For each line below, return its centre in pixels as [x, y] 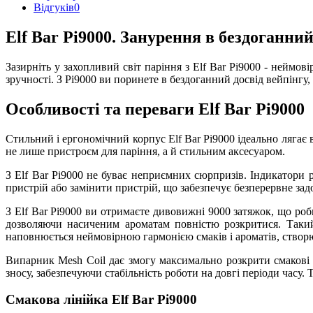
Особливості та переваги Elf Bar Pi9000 [155, 109]
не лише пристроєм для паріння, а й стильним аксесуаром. [145, 151]
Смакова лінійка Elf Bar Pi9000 [101, 300]
